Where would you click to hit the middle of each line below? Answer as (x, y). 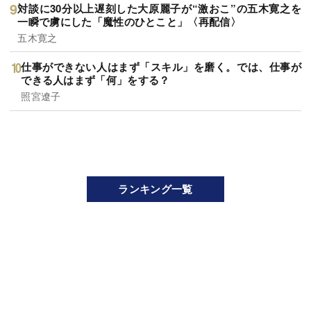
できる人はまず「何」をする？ (95, 80)
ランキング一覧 (155, 188)
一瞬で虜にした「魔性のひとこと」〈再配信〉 (129, 21)
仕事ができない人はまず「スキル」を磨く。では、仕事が (161, 67)
